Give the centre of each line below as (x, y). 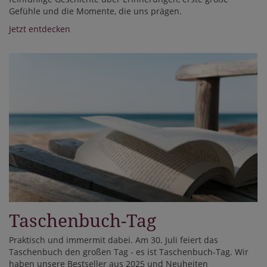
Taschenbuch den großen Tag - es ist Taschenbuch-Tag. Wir (129, 252)
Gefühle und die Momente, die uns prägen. (95, 11)
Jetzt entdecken (40, 29)
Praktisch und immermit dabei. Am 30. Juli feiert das (114, 240)
